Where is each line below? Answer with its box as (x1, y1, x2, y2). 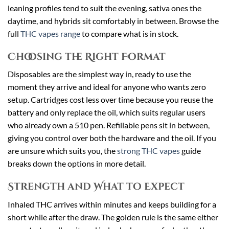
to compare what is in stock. (80, 29, 178, 39)
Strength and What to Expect (8, 180, 185, 194)
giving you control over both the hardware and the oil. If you (8, 133, 216, 143)
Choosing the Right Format (8, 50, 166, 63)
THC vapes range (20, 29, 80, 39)
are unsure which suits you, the (8, 146, 117, 156)
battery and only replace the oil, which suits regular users (8, 107, 205, 118)
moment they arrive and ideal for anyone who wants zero (8, 82, 206, 92)
